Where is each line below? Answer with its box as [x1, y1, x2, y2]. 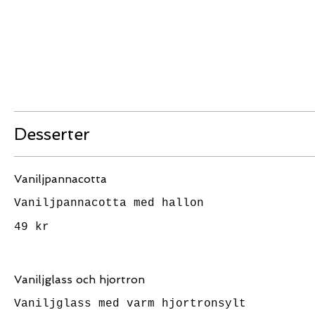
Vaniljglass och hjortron [14, 272, 145, 286]
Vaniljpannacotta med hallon [14, 196, 204, 210]
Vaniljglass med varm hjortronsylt [14, 297, 246, 310]
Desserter [14, 123, 90, 144]
